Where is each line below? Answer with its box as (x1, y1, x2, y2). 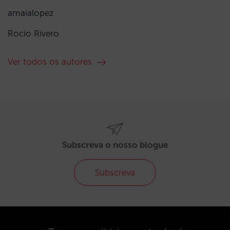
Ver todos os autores (8, 56, 94, 67)
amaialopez (8, 7, 54, 18)
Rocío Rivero (8, 28, 59, 39)
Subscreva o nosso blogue (62, 140, 168, 150)
